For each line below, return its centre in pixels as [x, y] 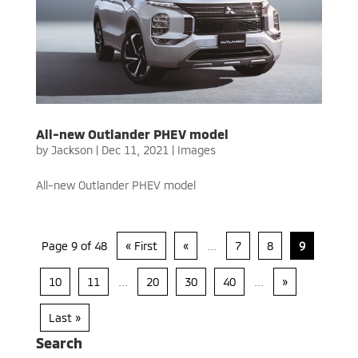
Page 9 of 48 [74, 245]
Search [59, 342]
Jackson [72, 149]
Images [196, 149]
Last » [64, 317]
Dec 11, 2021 [135, 149]
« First [141, 245]
